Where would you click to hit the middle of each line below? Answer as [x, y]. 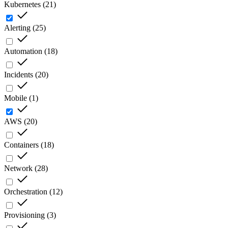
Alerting [17, 28]
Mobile [16, 98]
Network [18, 168]
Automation [23, 51]
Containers [21, 145]
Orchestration [26, 192]
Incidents [19, 75]
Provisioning [24, 215]
